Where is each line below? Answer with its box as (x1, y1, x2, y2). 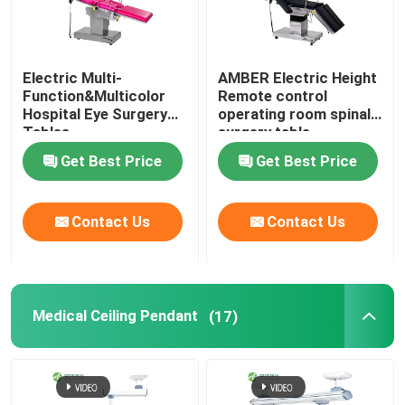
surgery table (218, 123, 311, 141)
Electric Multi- (23, 69, 123, 87)
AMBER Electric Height (218, 69, 378, 87)
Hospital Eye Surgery (23, 105, 168, 123)
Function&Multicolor (23, 87, 166, 105)
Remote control (218, 87, 328, 105)
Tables (23, 123, 71, 141)
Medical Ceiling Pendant (32, 306, 198, 325)
